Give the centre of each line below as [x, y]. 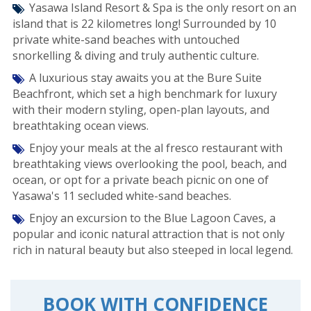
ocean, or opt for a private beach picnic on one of [141, 179]
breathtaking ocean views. [81, 125]
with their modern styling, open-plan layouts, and [141, 109]
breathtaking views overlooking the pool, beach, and [150, 163]
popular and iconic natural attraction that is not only [149, 234]
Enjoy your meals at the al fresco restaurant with [156, 148]
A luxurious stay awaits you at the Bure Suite [145, 77]
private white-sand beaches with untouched [126, 39]
